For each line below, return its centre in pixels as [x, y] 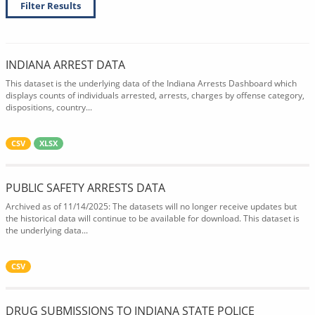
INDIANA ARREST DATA [65, 65]
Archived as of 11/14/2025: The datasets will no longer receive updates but [151, 206]
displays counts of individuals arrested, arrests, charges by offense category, [155, 95]
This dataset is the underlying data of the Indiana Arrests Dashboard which [151, 83]
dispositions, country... [49, 107]
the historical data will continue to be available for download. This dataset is [153, 218]
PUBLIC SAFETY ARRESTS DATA [85, 188]
